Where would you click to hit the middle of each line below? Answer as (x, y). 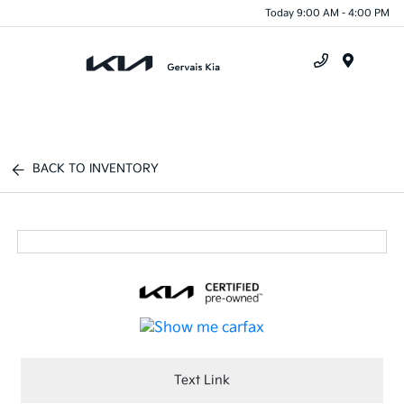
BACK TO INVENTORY (96, 169)
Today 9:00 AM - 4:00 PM (327, 13)
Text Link (202, 381)
